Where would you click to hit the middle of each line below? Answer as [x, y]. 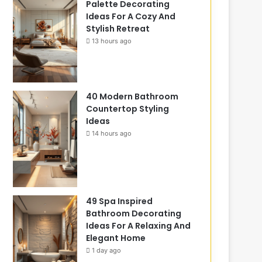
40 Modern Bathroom [132, 96]
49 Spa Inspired [120, 201]
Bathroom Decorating [134, 213]
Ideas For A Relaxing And [139, 225]
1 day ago [107, 250]
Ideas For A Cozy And [131, 16]
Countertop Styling [128, 108]
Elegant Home [116, 238]
